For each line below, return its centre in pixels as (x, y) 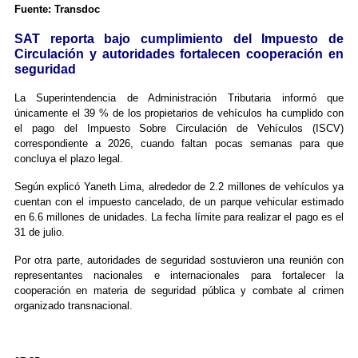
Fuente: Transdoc (57, 10)
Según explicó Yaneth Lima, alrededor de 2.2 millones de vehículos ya (179, 187)
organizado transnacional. (73, 306)
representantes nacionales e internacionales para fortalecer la (179, 276)
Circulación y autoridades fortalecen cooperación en (179, 54)
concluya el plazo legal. (68, 159)
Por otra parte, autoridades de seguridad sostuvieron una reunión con (179, 261)
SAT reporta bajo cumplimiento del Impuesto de (179, 39)
